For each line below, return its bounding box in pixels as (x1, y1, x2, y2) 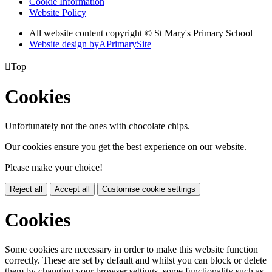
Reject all (10, 185, 42, 194)
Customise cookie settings (102, 185, 195, 194)
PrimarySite (106, 38, 151, 49)
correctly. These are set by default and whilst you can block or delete (5, 255, 267, 266)
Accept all (55, 185, 90, 194)
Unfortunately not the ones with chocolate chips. (5, 121, 190, 132)
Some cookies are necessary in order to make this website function (5, 244, 258, 255)
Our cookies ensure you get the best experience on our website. (5, 141, 246, 152)
